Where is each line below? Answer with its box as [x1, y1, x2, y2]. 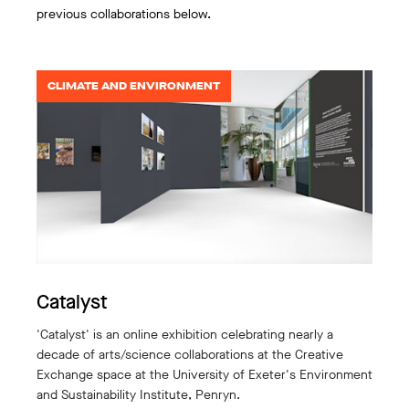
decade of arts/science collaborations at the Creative [37, 345, 343, 363]
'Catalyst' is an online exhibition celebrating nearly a [37, 325, 333, 343]
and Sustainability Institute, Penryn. [37, 385, 240, 404]
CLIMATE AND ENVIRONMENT [47, 78, 220, 93]
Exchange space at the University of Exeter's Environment [37, 365, 372, 383]
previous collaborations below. [37, 5, 211, 23]
